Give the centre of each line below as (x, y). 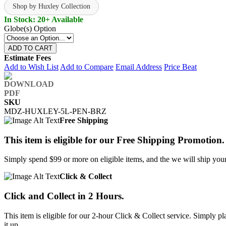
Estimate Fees (27, 58)
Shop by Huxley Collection (51, 6)
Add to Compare (87, 67)
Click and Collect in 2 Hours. (64, 196)
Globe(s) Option (30, 28)
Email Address (139, 67)
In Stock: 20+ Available (44, 19)
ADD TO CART (30, 48)
